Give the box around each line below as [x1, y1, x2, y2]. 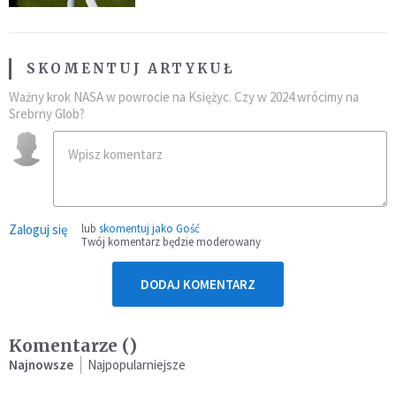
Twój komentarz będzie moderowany [81, 233, 261, 249]
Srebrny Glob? [9, 104, 85, 122]
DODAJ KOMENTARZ [141, 275, 255, 293]
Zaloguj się [9, 220, 67, 238]
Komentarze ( [9, 334, 129, 356]
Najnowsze [9, 355, 73, 373]
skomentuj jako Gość [99, 220, 200, 236]
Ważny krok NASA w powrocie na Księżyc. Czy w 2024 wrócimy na [9, 88, 359, 105]
